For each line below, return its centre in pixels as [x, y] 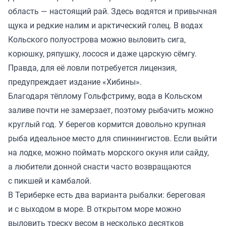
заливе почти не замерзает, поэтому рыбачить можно [111, 110]
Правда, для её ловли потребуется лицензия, [92, 68]
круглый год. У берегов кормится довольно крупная [107, 124]
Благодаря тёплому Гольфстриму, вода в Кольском [105, 96]
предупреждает [38, 82]
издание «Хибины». [104, 82]
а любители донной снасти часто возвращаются [100, 167]
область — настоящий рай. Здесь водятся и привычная [112, 11]
